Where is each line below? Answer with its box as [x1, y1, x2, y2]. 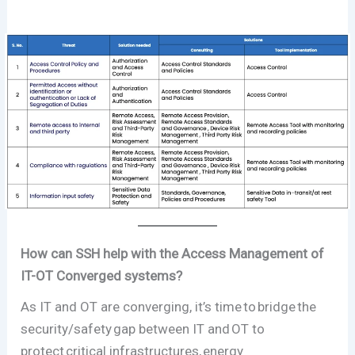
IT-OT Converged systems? [21, 267, 183, 284]
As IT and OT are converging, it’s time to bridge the [21, 299, 317, 315]
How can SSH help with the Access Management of [21, 245, 325, 261]
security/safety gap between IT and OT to [21, 321, 265, 338]
